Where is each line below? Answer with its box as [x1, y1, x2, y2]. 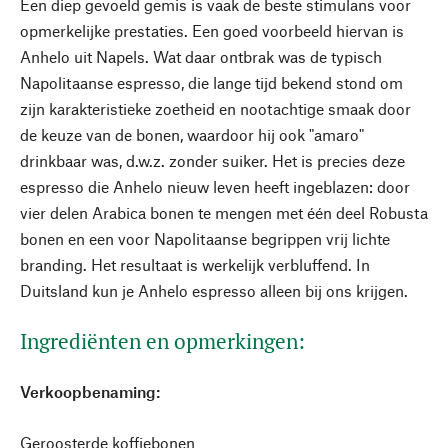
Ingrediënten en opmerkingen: [20, 327, 305, 355]
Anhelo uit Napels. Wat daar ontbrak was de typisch [20, 47, 382, 66]
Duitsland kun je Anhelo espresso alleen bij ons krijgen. [20, 281, 408, 300]
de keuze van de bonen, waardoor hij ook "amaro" [20, 125, 364, 144]
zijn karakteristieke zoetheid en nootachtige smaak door [20, 99, 411, 118]
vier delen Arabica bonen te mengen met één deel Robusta [20, 203, 428, 222]
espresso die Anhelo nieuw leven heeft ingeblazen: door [20, 177, 410, 196]
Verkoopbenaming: [20, 382, 160, 401]
